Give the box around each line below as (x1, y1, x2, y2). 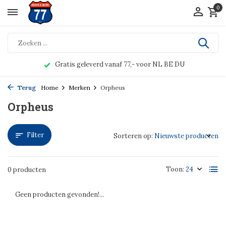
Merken (69, 84, 90, 91)
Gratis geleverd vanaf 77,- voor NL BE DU (53, 60, 185, 69)
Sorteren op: (114, 132, 153, 140)
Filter (27, 131, 44, 139)
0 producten (8, 165, 46, 174)
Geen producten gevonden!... (15, 190, 104, 199)
